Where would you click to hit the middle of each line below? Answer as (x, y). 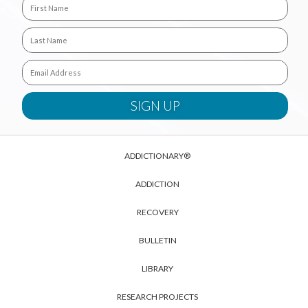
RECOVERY (157, 212)
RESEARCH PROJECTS (158, 297)
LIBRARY (158, 269)
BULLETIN (157, 241)
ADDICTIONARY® (158, 156)
